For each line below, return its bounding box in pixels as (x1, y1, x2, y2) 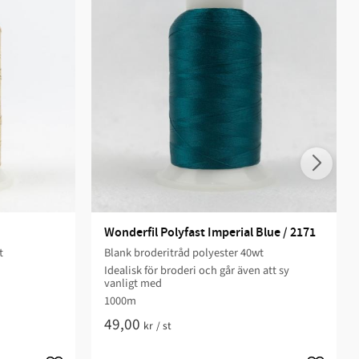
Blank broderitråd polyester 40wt (103, 244, 264, 262)
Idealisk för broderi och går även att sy (103, 262, 289, 280)
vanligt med (103, 275, 162, 292)
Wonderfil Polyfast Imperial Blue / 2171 (103, 224, 316, 242)
